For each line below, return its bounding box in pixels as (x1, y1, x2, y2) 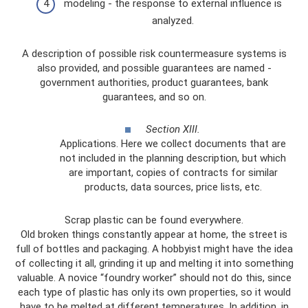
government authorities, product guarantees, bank (40, 76, 268, 89)
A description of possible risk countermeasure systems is (21, 47, 287, 60)
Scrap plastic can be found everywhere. (65, 213, 243, 226)
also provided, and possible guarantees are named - (36, 62, 272, 74)
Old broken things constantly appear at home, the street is (21, 228, 287, 241)
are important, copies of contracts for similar (68, 166, 278, 179)
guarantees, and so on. (102, 91, 206, 103)
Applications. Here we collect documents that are (60, 137, 286, 150)
